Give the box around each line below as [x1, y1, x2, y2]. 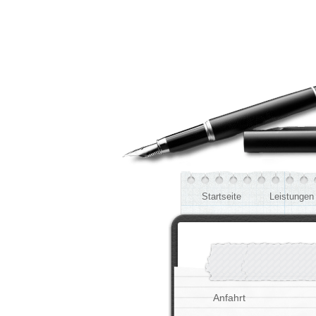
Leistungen [269, 191, 314, 202]
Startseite [202, 191, 241, 202]
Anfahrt [213, 292, 245, 303]
